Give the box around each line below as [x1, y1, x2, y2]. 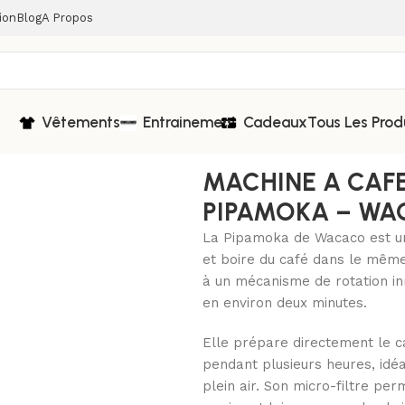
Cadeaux [243, 113, 307, 131]
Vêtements [42, 113, 120, 131]
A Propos [42, 11, 93, 24]
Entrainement [143, 113, 237, 131]
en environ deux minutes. [202, 294, 367, 311]
